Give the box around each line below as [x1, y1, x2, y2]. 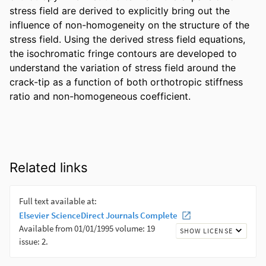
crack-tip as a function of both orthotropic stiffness [9, 75, 243, 88]
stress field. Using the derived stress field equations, [9, 33, 245, 45]
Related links [9, 159, 88, 175]
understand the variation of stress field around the [9, 61, 236, 74]
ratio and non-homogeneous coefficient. [9, 90, 191, 102]
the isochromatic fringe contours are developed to [9, 47, 237, 59]
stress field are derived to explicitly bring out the [9, 4, 230, 17]
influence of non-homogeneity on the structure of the [9, 18, 249, 31]
